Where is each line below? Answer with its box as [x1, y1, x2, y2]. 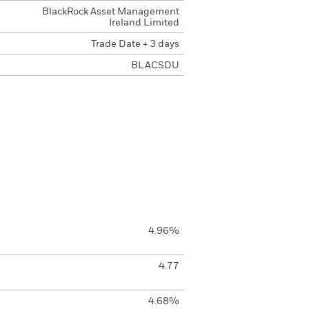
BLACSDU [130, 61, 179, 70]
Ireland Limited [108, 18, 179, 28]
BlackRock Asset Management [41, 7, 179, 17]
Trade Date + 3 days [90, 39, 179, 49]
